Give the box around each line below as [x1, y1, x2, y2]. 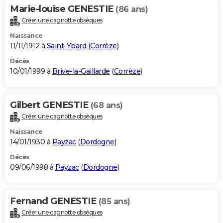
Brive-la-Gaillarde [52, 67, 110, 76]
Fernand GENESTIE [10, 196, 99, 207]
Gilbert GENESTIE [10, 100, 91, 111]
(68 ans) [90, 101, 123, 111]
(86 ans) [115, 4, 148, 14]
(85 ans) [98, 197, 130, 207]
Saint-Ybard [46, 41, 86, 51]
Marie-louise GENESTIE [10, 3, 115, 15]
